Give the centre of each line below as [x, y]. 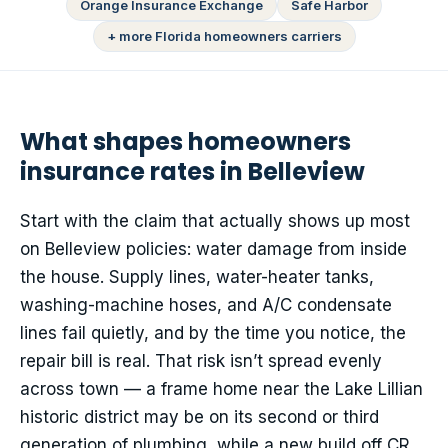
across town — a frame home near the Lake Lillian [221, 389]
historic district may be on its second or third [199, 417]
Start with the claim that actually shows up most [215, 221]
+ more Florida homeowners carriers [224, 36]
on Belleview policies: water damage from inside [213, 249]
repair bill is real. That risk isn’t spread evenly [201, 361]
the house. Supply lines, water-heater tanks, [197, 277]
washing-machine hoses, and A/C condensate [206, 305]
